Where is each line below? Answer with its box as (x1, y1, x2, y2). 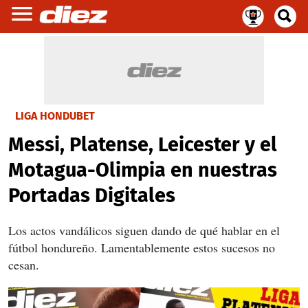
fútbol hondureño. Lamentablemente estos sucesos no (8, 239, 275, 256)
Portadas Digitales (8, 184, 175, 208)
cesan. (8, 256, 39, 273)
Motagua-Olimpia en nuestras (8, 158, 277, 182)
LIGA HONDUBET (15, 109, 95, 122)
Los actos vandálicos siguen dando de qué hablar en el (8, 222, 280, 239)
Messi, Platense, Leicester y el (8, 133, 277, 157)
